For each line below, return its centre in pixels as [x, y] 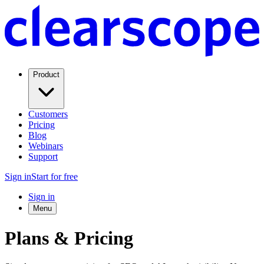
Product [46, 75]
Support [43, 157]
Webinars [46, 146]
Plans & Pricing [69, 238]
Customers [48, 114]
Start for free [55, 177]
